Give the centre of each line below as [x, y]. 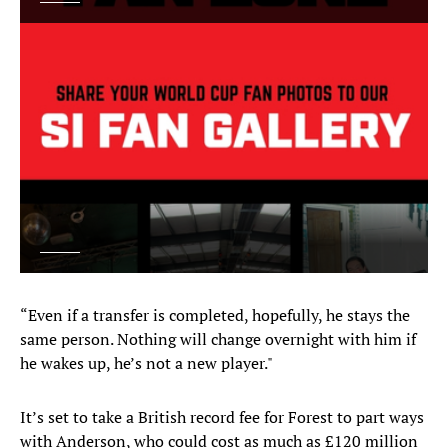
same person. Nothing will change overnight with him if [218, 339]
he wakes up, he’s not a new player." [146, 363]
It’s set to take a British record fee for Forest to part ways [222, 417]
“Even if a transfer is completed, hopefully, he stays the [215, 315]
